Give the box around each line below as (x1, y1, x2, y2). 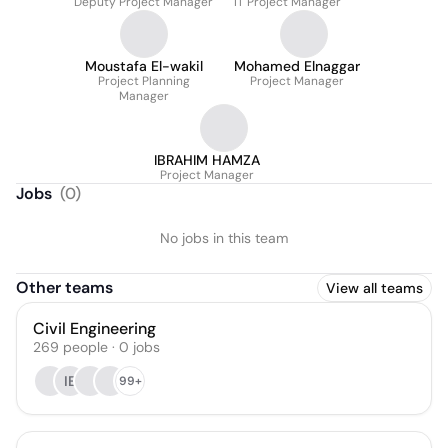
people (63, 338, 108, 356)
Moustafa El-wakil (85, 57, 203, 75)
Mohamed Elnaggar (234, 57, 360, 75)
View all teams (326, 279, 423, 297)
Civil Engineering (33, 318, 156, 339)
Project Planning (98, 73, 190, 89)
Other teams (16, 277, 113, 298)
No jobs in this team (160, 229, 288, 247)
